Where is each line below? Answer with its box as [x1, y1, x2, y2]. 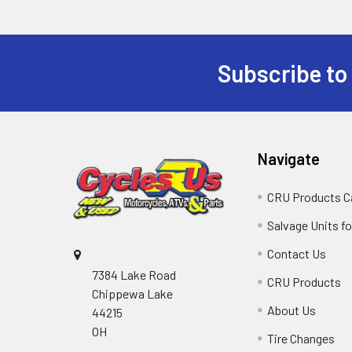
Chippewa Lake [92, 286, 173, 301]
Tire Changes [267, 331, 335, 346]
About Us [267, 302, 317, 317]
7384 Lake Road [92, 267, 176, 282]
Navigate [258, 149, 321, 168]
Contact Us [267, 246, 327, 261]
